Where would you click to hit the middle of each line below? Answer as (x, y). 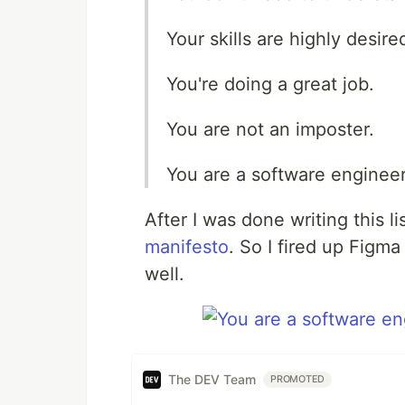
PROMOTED (298, 379)
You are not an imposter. (270, 129)
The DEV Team (212, 380)
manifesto (187, 246)
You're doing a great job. (270, 84)
